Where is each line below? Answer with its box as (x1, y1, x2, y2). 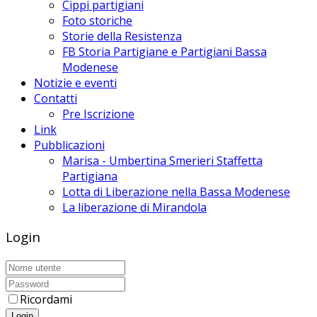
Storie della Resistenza (62, 28, 182, 44)
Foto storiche (62, 12, 132, 28)
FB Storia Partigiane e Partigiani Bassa (62, 43, 267, 59)
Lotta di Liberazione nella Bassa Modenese (62, 183, 290, 200)
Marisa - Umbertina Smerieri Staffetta (62, 152, 263, 168)
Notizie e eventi (34, 74, 117, 91)
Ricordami (20, 292, 72, 308)
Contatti (34, 90, 77, 106)
